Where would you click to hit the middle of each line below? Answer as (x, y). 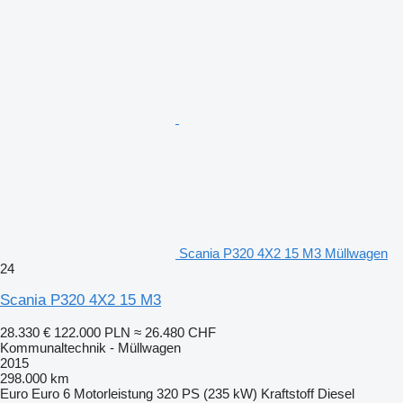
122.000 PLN (92, 332)
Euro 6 (51, 393)
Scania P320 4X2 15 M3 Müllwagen (283, 253)
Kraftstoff (287, 393)
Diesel (336, 393)
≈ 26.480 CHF (175, 332)
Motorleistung (113, 393)
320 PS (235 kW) (207, 393)
